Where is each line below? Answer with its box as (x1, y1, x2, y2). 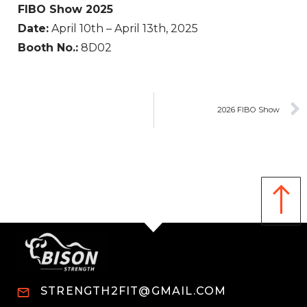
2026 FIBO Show (217, 105, 280, 115)
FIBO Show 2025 (18, 2, 113, 16)
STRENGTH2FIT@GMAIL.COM (40, 284, 227, 297)
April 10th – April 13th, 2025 (49, 21, 198, 35)
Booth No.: (18, 40, 78, 54)
